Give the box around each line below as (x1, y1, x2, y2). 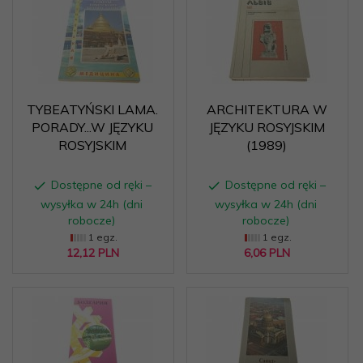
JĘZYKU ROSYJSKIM (208, 118, 325, 135)
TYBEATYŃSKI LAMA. (27, 100, 158, 117)
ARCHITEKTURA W (206, 100, 327, 117)
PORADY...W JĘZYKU (32, 118, 153, 135)
